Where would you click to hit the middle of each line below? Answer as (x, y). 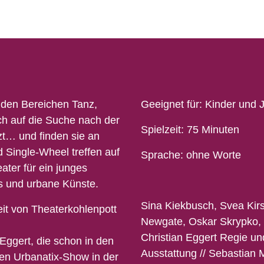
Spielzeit (161, 129)
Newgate (162, 221)
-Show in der (89, 257)
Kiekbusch (189, 205)
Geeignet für (170, 104)
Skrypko (239, 221)
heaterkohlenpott (77, 209)
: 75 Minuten (210, 129)
